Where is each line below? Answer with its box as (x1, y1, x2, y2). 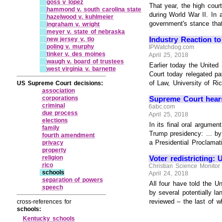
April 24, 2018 (149, 170, 188, 177)
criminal (42, 102, 65, 109)
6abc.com (149, 103, 175, 111)
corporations (42, 94, 78, 102)
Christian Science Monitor (149, 163, 220, 170)
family (42, 124, 59, 131)
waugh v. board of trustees (46, 57, 124, 65)
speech (42, 183, 63, 191)
